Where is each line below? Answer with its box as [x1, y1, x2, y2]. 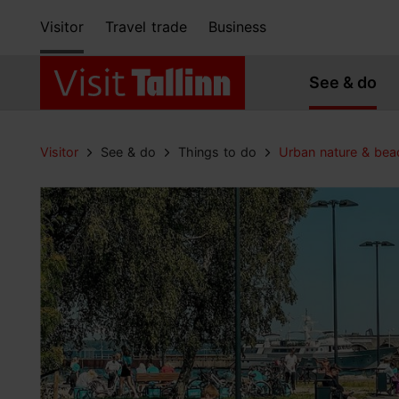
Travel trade [105, 18, 187, 37]
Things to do [178, 144, 256, 159]
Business [208, 18, 266, 37]
